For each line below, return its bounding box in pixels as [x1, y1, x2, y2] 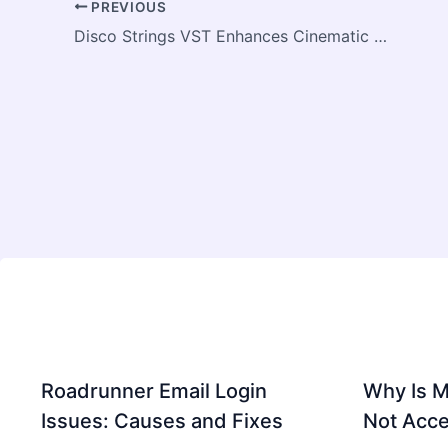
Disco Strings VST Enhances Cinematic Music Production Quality [374, 25, 387, 46]
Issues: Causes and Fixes [41, 409, 283, 434]
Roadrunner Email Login [41, 379, 267, 404]
